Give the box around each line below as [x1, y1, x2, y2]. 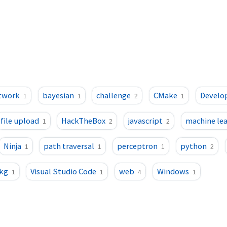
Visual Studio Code [30, 166, 97, 176]
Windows [157, 166, 189, 176]
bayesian [42, 90, 74, 100]
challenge [96, 90, 131, 100]
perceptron [117, 141, 158, 151]
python [180, 141, 207, 151]
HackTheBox [61, 116, 106, 126]
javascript [128, 116, 163, 126]
